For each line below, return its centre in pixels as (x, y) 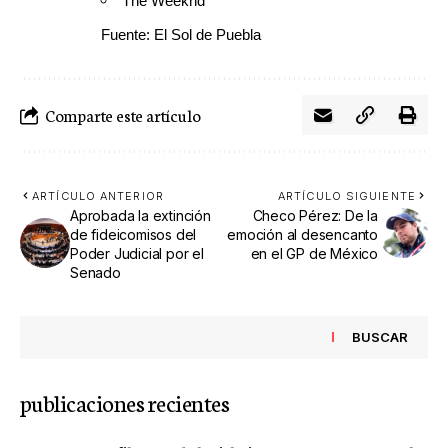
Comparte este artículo (122, 114)
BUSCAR (380, 337)
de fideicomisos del (133, 234)
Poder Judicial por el (137, 253)
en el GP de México (314, 253)
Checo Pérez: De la (315, 215)
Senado (95, 272)
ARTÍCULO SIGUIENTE (347, 195)
